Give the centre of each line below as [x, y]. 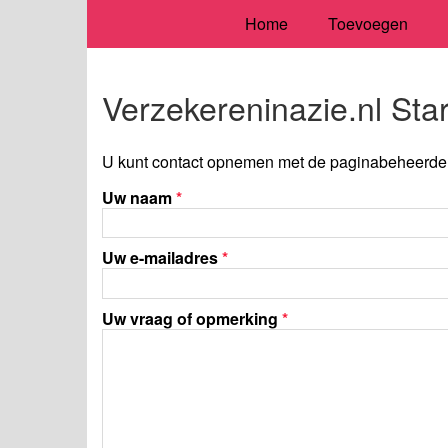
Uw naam [139, 197]
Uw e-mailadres [162, 258]
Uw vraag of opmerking [192, 318]
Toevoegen [367, 23]
